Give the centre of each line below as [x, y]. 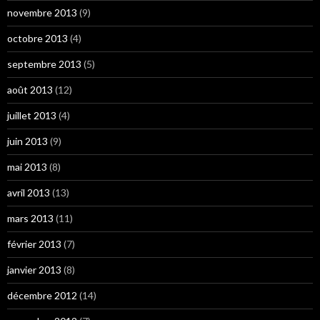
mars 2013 [30, 218]
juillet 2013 [32, 115]
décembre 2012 [42, 295]
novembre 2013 [42, 12]
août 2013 [30, 90]
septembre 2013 [44, 64]
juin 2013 [27, 141]
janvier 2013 [34, 270]
